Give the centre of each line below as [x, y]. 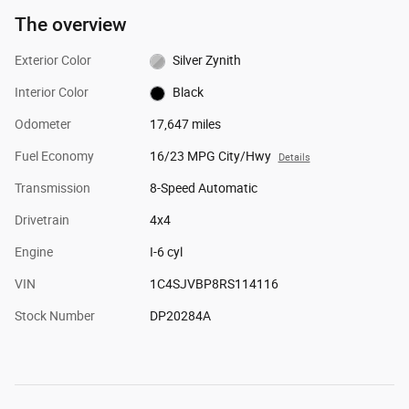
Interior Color [52, 93]
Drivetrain [42, 220]
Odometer [43, 125]
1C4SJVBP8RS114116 [214, 284]
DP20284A [180, 316]
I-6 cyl [166, 252]
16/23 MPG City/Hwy [210, 157]
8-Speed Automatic [203, 189]
